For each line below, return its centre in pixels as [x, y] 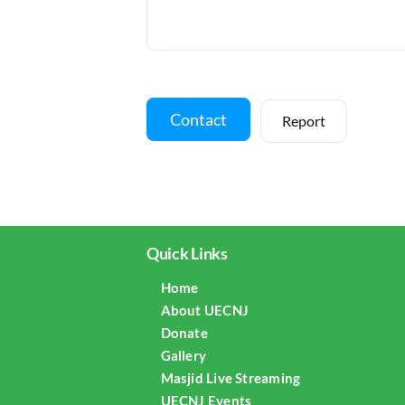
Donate [184, 333]
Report [304, 121]
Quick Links [187, 253]
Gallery [184, 355]
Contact [198, 119]
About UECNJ [205, 310]
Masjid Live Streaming [231, 378]
